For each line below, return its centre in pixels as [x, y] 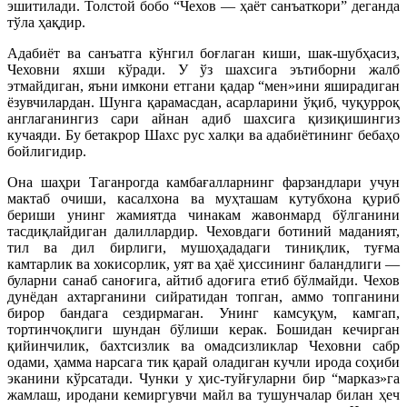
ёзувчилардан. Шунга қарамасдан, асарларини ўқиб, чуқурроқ [203, 102]
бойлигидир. [47, 151]
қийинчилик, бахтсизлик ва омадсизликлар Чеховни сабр [203, 345]
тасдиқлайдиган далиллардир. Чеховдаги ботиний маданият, [203, 231]
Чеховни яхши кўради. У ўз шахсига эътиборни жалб [203, 69]
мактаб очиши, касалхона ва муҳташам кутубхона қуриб [203, 198]
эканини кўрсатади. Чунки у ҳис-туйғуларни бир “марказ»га [203, 378]
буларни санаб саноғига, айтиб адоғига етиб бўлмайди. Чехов [203, 280]
